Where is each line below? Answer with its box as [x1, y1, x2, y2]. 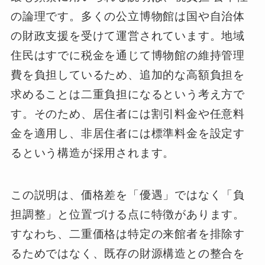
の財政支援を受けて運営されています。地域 [10, 30, 245, 43]
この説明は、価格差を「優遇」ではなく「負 [10, 189, 245, 202]
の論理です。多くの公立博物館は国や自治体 [10, 10, 245, 23]
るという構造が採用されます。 [10, 147, 175, 160]
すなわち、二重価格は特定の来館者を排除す [10, 228, 245, 241]
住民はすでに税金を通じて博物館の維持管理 [10, 49, 245, 62]
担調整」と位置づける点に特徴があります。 [10, 208, 245, 221]
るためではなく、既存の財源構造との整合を [10, 247, 245, 260]
